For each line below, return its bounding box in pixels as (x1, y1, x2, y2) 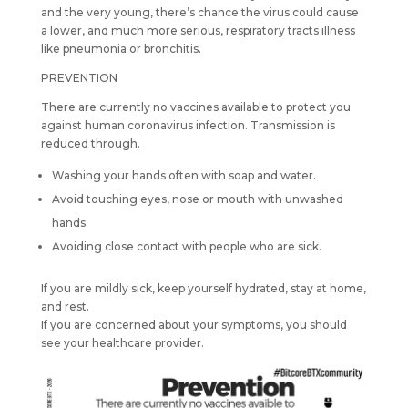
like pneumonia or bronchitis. (40, 41, 201, 56)
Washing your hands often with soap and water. (51, 168, 316, 182)
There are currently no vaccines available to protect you (40, 99, 351, 114)
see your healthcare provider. (40, 335, 204, 350)
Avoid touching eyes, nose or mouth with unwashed (51, 191, 343, 206)
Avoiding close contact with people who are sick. (51, 239, 321, 253)
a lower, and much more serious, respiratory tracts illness (40, 23, 355, 37)
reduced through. (40, 136, 140, 150)
